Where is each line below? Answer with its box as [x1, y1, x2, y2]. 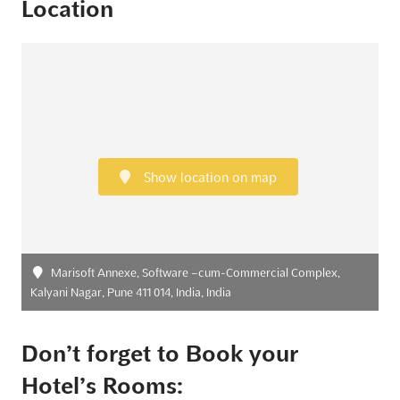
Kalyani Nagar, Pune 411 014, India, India [30, 286, 231, 298]
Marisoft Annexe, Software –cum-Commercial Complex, [48, 266, 341, 279]
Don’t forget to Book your [21, 341, 298, 366]
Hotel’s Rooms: [21, 373, 183, 398]
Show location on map [139, 170, 277, 185]
